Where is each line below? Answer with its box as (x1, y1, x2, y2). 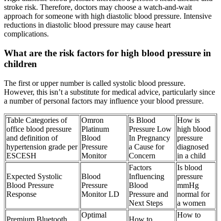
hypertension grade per (6, 142, 77, 151)
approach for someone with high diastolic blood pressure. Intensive (4, 12, 212, 21)
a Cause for (129, 142, 164, 151)
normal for (177, 189, 210, 198)
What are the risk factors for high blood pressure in (4, 48, 211, 59)
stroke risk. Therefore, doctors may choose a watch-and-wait (4, 3, 192, 12)
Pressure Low (129, 124, 172, 133)
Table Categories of (6, 115, 67, 124)
